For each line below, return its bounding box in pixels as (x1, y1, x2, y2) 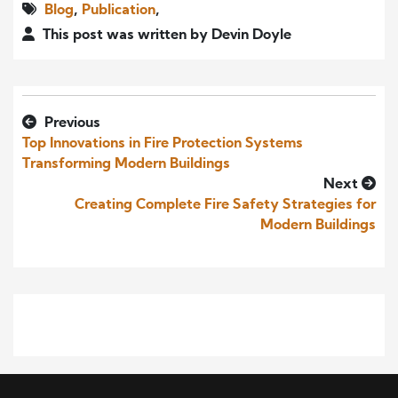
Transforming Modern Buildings (22, 157, 230, 172)
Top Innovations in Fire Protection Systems (22, 137, 303, 152)
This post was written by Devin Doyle (39, 28, 291, 44)
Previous (41, 116, 100, 131)
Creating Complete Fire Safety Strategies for (75, 198, 376, 213)
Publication (82, 4, 155, 19)
